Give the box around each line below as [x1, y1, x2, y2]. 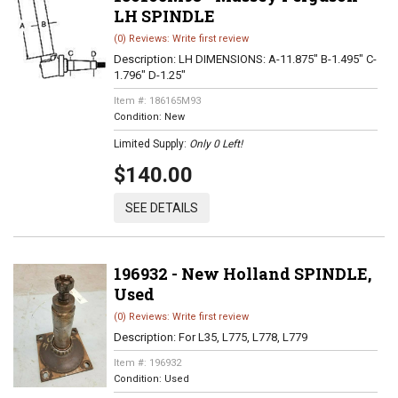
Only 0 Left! [188, 138, 243, 150]
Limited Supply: [113, 138, 189, 150]
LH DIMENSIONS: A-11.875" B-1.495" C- [178, 52, 377, 66]
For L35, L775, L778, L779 [178, 330, 307, 344]
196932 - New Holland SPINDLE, [113, 263, 371, 284]
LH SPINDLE [113, 5, 215, 27]
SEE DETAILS [124, 201, 198, 215]
